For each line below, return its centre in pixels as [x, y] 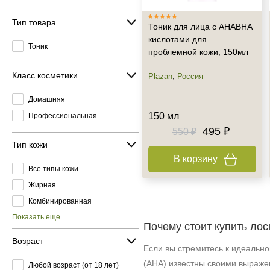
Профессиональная [63, 115]
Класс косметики [45, 75]
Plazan [160, 76]
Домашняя [47, 99]
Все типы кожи [53, 168]
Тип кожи [30, 144]
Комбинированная [60, 201]
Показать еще [36, 217]
